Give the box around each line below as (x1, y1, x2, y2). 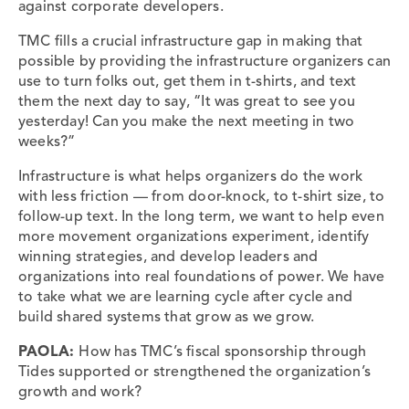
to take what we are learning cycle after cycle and (18, 289, 353, 305)
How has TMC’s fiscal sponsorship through (79, 344, 367, 360)
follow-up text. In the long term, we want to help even (18, 209, 384, 225)
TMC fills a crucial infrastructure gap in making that (18, 34, 363, 49)
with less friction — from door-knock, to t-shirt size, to (18, 189, 385, 204)
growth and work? (18, 384, 142, 400)
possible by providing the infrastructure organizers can (18, 54, 392, 69)
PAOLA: (18, 344, 79, 360)
